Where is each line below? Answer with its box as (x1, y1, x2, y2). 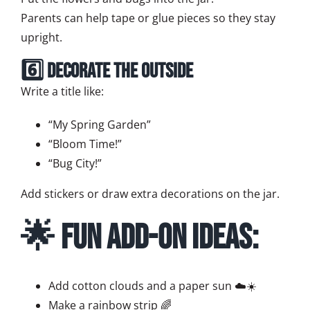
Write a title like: (21, 84, 104, 100)
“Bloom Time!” (48, 136, 122, 152)
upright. (21, 30, 62, 46)
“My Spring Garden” (48, 117, 151, 133)
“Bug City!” (48, 156, 102, 172)
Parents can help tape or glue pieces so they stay (21, 10, 275, 26)
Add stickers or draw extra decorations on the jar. (21, 186, 280, 202)
